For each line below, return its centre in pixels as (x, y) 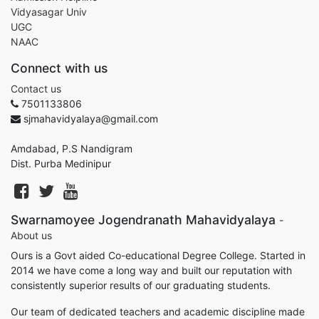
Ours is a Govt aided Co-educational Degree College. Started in (158, 255)
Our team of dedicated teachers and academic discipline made (158, 312)
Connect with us (59, 68)
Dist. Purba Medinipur (61, 163)
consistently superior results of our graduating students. (141, 285)
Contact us (36, 89)
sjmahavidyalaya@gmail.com (91, 119)
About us (31, 235)
